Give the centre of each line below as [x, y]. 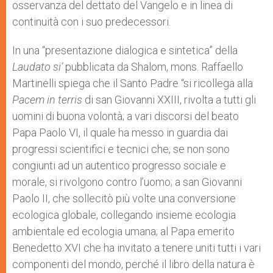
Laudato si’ [37, 67]
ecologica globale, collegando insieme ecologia [124, 215]
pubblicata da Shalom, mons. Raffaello [153, 67]
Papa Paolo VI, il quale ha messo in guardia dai [120, 133]
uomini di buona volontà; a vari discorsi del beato [126, 116]
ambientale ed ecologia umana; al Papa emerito [123, 231]
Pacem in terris [47, 100]
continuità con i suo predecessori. [91, 22]
